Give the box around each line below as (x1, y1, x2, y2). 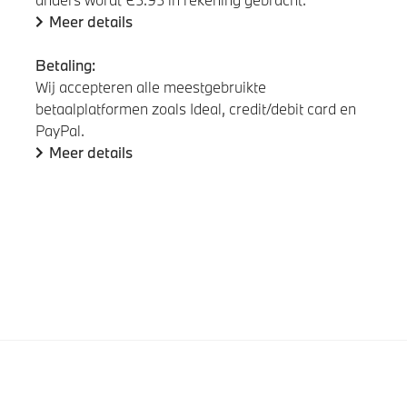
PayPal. (35, 121, 84, 141)
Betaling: (35, 55, 95, 75)
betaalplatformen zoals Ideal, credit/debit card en (35, 99, 356, 119)
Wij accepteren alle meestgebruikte (35, 77, 266, 97)
